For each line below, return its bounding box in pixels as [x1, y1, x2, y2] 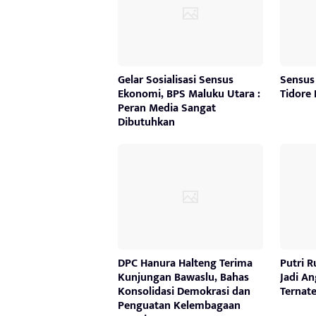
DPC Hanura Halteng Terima [118, 253, 253, 273]
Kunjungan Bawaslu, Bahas [118, 267, 249, 287]
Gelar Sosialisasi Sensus [118, 70, 233, 90]
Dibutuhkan [118, 112, 175, 132]
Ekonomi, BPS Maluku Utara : [118, 84, 260, 104]
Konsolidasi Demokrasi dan [118, 281, 250, 301]
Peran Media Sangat [118, 98, 216, 118]
